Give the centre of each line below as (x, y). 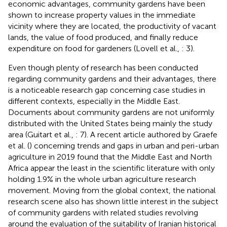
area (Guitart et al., (42, 134)
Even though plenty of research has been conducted (103, 67)
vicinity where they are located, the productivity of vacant (112, 26)
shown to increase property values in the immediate (102, 15)
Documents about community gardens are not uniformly (111, 112)
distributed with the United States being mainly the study (110, 123)
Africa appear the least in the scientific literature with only (111, 168)
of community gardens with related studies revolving (103, 212)
